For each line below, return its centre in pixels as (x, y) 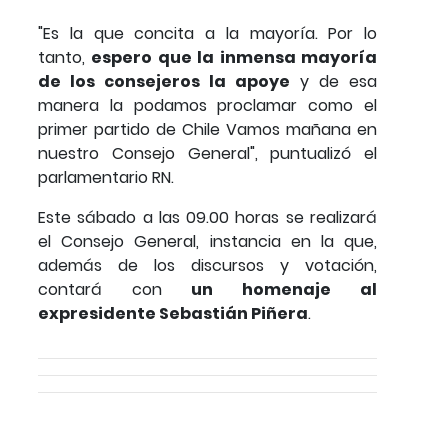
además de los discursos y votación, (207, 266)
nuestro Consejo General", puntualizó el (207, 154)
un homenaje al (269, 290)
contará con (100, 290)
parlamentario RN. (106, 178)
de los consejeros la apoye (164, 82)
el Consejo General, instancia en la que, (207, 242)
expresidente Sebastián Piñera (173, 314)
